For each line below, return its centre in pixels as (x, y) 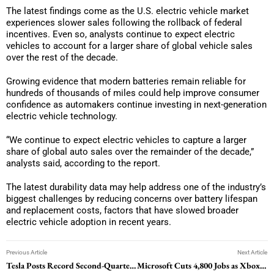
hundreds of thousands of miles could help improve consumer (133, 93)
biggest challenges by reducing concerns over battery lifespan (132, 198)
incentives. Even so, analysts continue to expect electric (120, 34)
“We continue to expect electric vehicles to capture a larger (126, 140)
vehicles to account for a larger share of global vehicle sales (129, 46)
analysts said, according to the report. (83, 163)
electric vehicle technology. (62, 116)
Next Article (252, 252)
